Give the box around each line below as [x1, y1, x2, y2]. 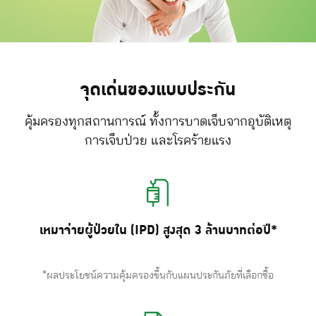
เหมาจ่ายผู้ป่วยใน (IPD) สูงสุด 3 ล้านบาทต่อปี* [39, 221, 277, 240]
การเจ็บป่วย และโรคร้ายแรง [85, 135, 231, 147]
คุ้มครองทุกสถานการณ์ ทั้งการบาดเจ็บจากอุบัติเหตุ [25, 116, 291, 128]
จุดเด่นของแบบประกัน [80, 76, 236, 103]
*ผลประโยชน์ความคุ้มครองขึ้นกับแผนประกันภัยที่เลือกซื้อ [42, 271, 274, 281]
